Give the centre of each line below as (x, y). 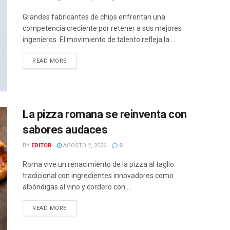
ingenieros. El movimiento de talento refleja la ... (99, 40)
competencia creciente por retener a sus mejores (102, 28)
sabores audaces (65, 130)
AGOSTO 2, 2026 (84, 146)
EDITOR (41, 146)
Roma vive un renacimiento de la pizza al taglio (98, 165)
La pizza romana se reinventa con (105, 114)
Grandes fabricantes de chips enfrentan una (94, 17)
